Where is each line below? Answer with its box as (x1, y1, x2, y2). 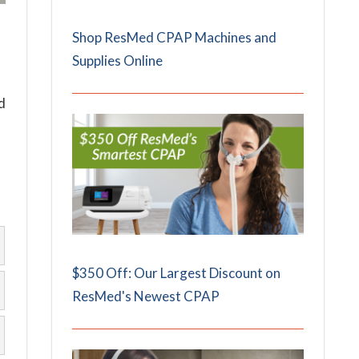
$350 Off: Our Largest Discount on (72, 264, 281, 282)
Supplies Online (72, 52, 163, 70)
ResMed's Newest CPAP (72, 288, 220, 305)
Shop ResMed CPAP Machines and (72, 29, 277, 46)
